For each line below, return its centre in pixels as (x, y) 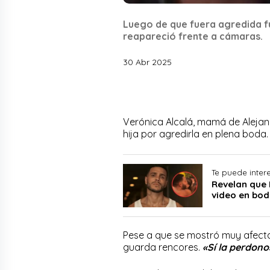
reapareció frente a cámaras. (193, 36)
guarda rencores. (163, 247)
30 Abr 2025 (147, 62)
